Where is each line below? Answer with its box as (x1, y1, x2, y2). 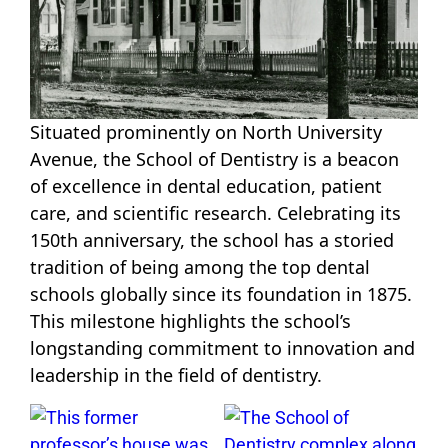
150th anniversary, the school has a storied (30, 228, 394, 253)
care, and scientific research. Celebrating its (30, 201, 401, 226)
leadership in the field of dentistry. (30, 363, 322, 388)
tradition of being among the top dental (30, 255, 370, 280)
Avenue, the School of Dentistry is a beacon (30, 147, 399, 172)
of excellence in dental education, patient (30, 174, 382, 199)
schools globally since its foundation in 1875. (30, 282, 412, 307)
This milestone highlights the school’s (30, 309, 351, 334)
